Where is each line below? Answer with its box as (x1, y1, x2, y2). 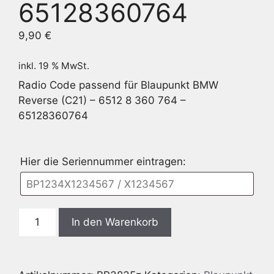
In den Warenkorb (71, 216, 158, 228)
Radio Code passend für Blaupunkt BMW (18, 78, 218, 91)
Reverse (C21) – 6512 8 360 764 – (18, 94, 186, 106)
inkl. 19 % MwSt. (18, 59, 89, 72)
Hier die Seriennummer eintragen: (20, 155, 189, 168)
